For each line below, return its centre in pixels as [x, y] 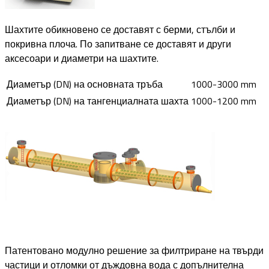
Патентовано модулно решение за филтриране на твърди [134, 250]
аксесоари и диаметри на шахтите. [82, 58]
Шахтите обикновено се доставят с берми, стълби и [120, 29]
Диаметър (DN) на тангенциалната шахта [98, 101]
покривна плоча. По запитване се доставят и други [118, 44]
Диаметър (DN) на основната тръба [85, 84]
